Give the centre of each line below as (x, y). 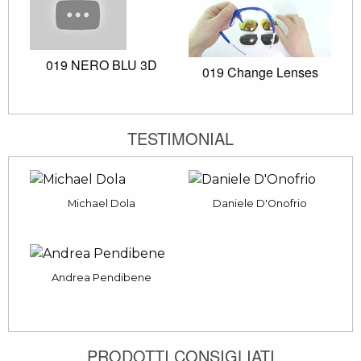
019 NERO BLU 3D (101, 64)
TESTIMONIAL (180, 139)
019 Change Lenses (260, 73)
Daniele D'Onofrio (260, 204)
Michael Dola (101, 204)
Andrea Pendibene (101, 278)
